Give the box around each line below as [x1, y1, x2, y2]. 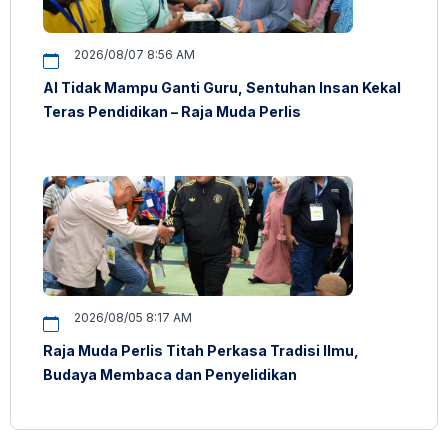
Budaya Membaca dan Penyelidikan [43, 365, 297, 383]
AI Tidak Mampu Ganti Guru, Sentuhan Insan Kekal [43, 78, 401, 96]
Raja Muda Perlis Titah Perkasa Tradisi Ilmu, [43, 341, 359, 359]
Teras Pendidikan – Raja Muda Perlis [43, 102, 301, 120]
